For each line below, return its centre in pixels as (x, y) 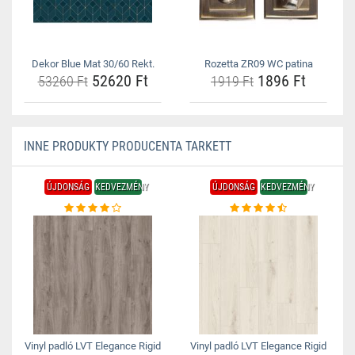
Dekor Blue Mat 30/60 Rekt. (93, 64)
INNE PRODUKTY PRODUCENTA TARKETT (128, 146)
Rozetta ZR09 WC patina (258, 64)
